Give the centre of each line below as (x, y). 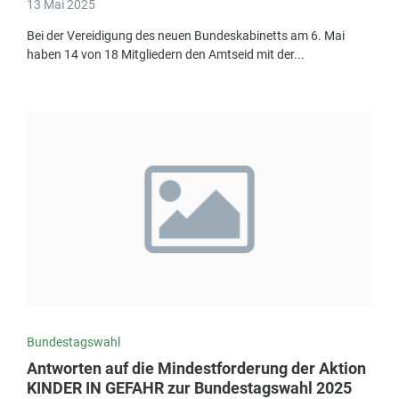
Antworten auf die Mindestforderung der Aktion (196, 369)
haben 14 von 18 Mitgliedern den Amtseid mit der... (166, 55)
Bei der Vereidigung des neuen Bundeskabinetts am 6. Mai (186, 36)
